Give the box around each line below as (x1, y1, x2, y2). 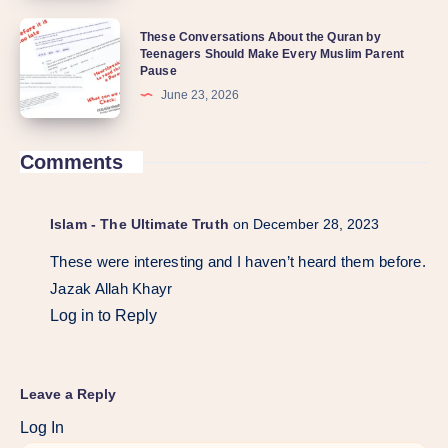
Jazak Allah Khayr (50, 279, 173, 297)
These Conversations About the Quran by (140, 30, 381, 45)
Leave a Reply (20, 385, 116, 402)
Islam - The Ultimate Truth (50, 215, 229, 232)
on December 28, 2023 (232, 215, 379, 232)
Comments (20, 150, 123, 173)
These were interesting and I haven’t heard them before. (50, 252, 426, 270)
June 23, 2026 (161, 88, 239, 103)
